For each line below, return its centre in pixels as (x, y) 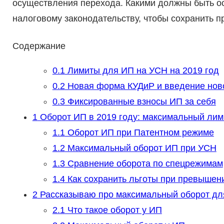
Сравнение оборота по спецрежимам (144, 164)
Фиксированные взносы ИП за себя (140, 102)
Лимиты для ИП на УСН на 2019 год (142, 71)
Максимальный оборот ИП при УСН (140, 148)
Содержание (39, 46)
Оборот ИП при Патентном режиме (139, 133)
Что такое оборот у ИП (113, 210)
